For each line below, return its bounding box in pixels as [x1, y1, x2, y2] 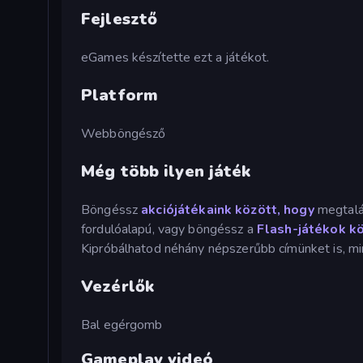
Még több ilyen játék [81, 160, 251, 182]
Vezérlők [81, 275, 155, 297]
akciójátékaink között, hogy [141, 200, 314, 219]
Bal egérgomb [81, 315, 163, 334]
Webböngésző [81, 124, 166, 143]
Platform [81, 83, 159, 106]
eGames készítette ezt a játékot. [81, 48, 270, 66]
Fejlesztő [81, 7, 158, 30]
